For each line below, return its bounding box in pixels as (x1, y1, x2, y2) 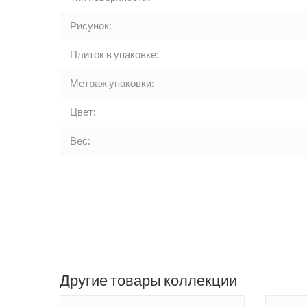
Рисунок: (70, 19, 112, 32)
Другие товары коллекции (60, 271, 237, 290)
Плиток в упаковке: (70, 48, 159, 61)
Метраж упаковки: (70, 77, 154, 90)
